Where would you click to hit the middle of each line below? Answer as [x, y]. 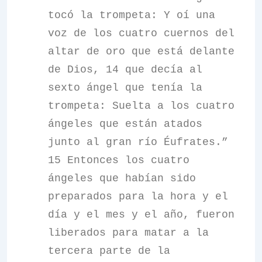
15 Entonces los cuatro [119, 160]
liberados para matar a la [128, 233]
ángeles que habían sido [122, 178]
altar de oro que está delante [141, 51]
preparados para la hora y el [138, 196]
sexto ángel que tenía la [125, 88]
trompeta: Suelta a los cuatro [141, 106]
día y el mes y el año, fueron [141, 215]
